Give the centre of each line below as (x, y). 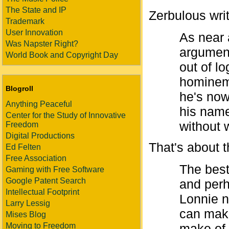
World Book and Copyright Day (62, 55)
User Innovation (34, 32)
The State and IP (36, 10)
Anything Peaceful (39, 104)
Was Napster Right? (42, 44)
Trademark (25, 21)
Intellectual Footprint (42, 192)
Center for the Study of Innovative (66, 115)
